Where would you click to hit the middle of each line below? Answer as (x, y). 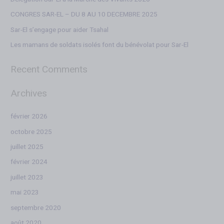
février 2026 (29, 117)
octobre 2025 (31, 132)
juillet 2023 (27, 177)
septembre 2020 (36, 208)
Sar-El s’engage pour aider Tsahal (60, 30)
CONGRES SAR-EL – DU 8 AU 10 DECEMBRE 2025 (84, 15)
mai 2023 (25, 193)
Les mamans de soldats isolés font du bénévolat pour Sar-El (100, 45)
